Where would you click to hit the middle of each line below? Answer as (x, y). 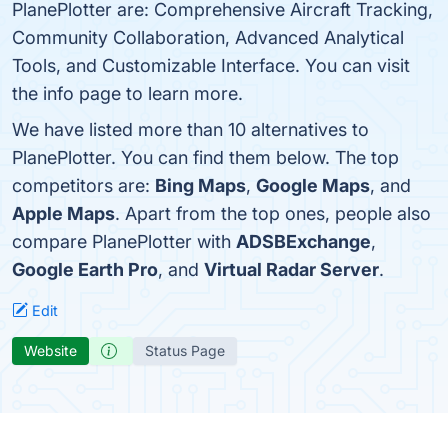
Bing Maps (200, 185)
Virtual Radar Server (291, 269)
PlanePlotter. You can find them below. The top (205, 157)
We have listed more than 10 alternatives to (190, 129)
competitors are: (83, 185)
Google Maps (313, 185)
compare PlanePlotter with (124, 241)
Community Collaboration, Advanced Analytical (208, 37)
